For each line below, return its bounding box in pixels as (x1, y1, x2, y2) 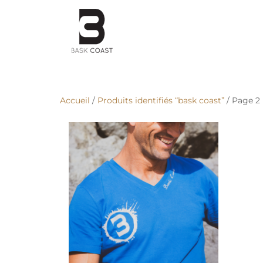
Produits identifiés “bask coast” (97, 95, 224, 106)
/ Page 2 (224, 95, 260, 106)
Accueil (60, 95, 90, 106)
